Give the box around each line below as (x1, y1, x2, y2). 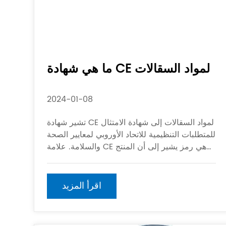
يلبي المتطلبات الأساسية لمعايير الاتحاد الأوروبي (47, 152, 206, 165)
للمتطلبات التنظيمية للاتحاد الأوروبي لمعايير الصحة (47, 128, 216, 141)
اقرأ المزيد (62, 179, 102, 193)
